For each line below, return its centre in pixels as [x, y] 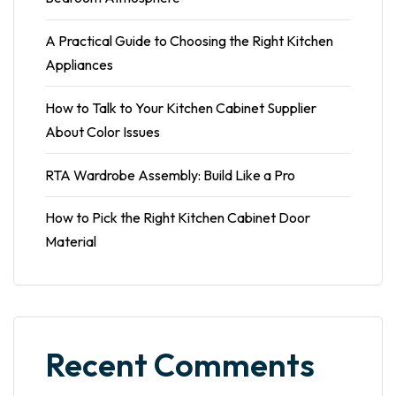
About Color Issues [103, 131]
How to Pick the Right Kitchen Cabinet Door [178, 218]
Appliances [79, 65]
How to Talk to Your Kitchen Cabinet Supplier [181, 107]
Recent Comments [180, 365]
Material [71, 242]
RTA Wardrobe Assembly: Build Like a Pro [170, 175]
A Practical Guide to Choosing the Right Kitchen [189, 41]
